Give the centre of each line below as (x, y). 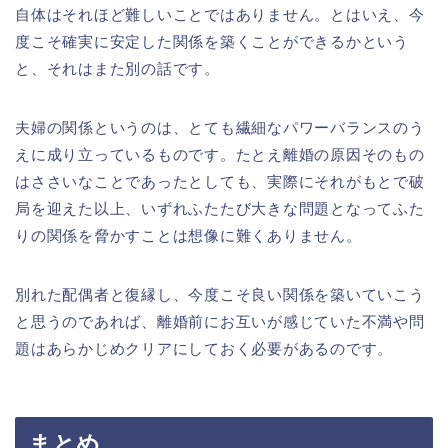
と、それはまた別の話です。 (117, 69)
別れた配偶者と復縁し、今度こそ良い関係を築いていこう (220, 295)
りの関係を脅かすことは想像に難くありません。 (188, 236)
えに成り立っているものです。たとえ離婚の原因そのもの (220, 155)
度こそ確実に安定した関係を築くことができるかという (212, 42)
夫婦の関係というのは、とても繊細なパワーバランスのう (220, 128)
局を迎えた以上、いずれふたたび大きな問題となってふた (220, 209)
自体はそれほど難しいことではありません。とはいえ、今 (220, 15)
